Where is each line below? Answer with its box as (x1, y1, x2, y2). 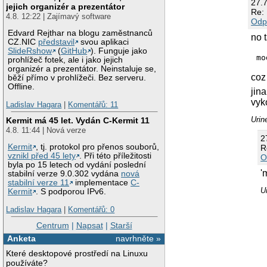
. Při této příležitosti (79, 151, 152, 161)
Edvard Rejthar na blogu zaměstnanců (8, 29, 153, 38)
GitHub (61, 46, 88, 56)
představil (38, 38, 75, 47)
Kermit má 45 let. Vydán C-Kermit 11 (6, 115, 150, 125)
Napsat (76, 220, 103, 230)
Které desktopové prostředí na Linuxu (6, 249, 148, 259)
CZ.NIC (8, 38, 39, 47)
